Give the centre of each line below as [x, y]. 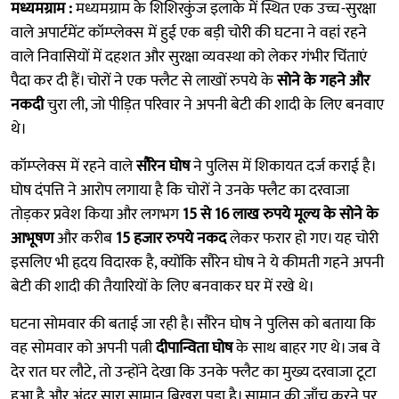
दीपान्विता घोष [194, 348]
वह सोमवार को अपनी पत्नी [83, 348]
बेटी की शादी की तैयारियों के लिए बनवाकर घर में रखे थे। [163, 286]
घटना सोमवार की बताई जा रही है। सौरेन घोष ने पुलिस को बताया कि [193, 324]
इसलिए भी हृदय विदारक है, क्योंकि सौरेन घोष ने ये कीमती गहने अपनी [197, 262]
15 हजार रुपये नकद [171, 238]
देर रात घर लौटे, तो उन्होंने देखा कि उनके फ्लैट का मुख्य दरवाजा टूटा [193, 372]
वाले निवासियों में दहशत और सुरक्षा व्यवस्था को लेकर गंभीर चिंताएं [189, 57]
